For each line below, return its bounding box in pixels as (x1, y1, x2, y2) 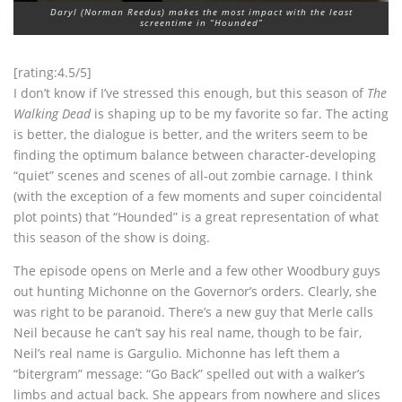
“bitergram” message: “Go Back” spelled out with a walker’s (13, 365, 365, 383)
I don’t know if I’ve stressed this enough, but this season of (13, 84, 367, 102)
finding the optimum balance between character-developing (13, 146, 376, 164)
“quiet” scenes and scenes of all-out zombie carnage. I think (13, 167, 372, 185)
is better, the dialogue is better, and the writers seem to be (13, 126, 368, 144)
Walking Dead (13, 105, 91, 123)
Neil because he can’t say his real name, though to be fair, (13, 324, 362, 342)
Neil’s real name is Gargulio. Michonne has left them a (13, 345, 340, 363)
